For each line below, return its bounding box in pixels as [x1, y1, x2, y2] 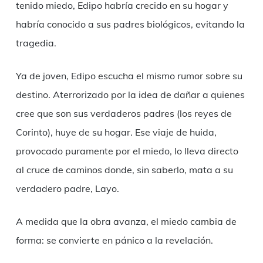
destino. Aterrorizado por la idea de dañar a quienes [15, 89, 245, 101]
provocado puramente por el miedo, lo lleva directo [15, 145, 238, 157]
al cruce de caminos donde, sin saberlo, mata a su [15, 164, 233, 176]
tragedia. [15, 37, 56, 49]
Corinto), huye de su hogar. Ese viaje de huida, [15, 126, 217, 139]
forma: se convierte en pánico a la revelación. [15, 234, 213, 247]
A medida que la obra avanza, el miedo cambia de [15, 215, 237, 228]
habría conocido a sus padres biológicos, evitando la [15, 18, 245, 31]
